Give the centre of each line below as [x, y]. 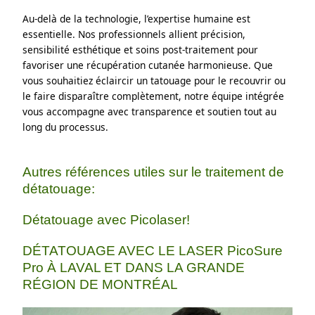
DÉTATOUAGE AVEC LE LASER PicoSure [153, 251]
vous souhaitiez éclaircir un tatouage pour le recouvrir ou [154, 80]
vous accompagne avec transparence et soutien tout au [150, 111]
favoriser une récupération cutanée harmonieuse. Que [148, 65]
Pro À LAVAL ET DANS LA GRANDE [134, 268]
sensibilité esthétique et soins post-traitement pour [141, 49]
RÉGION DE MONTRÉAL [101, 285]
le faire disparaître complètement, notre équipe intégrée [154, 96]
